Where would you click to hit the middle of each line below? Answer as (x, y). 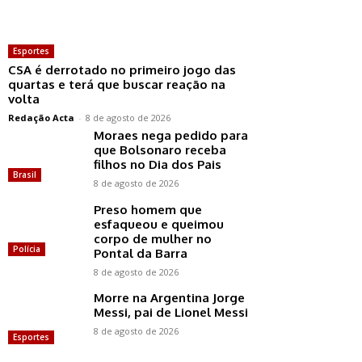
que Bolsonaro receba (160, 150)
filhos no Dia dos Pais (158, 165)
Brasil (25, 175)
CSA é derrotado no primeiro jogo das (122, 70)
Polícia (27, 249)
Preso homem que (148, 210)
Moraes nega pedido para (171, 136)
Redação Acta (41, 118)
